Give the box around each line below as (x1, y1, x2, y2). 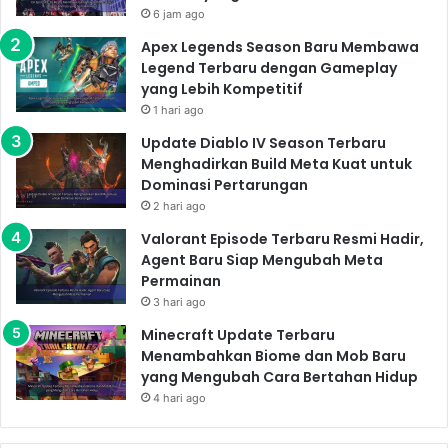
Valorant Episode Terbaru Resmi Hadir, (141, 228, 424, 249)
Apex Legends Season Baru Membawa (141, 36, 419, 57)
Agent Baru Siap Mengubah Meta (141, 249, 383, 270)
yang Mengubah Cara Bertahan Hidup (141, 366, 418, 387)
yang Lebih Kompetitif (141, 78, 303, 99)
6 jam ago (153, 6, 205, 21)
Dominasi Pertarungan (141, 174, 308, 195)
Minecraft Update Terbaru (141, 324, 335, 345)
